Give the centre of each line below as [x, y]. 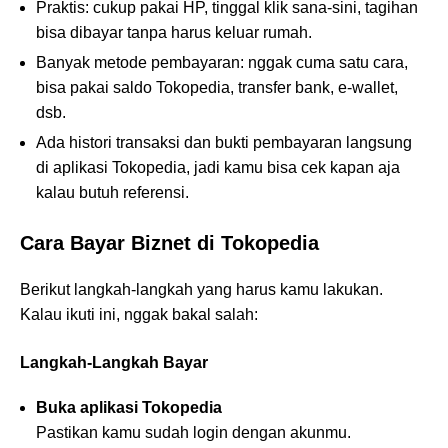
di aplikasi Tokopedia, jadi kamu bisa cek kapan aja [218, 168]
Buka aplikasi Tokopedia [129, 408]
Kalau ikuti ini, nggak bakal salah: [139, 315]
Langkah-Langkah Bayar [114, 363]
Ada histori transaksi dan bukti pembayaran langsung [224, 143]
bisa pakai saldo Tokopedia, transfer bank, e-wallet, [217, 88]
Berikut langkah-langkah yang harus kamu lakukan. [201, 290]
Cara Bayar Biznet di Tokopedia [169, 243]
